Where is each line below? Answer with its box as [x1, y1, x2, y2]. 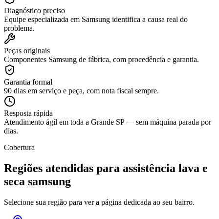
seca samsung [4, 175, 71, 188]
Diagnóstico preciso [4, 6, 65, 15]
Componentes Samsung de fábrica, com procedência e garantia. [4, 55, 199, 64]
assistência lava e [123, 161, 208, 175]
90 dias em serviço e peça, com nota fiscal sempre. [4, 86, 159, 95]
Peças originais [4, 46, 50, 55]
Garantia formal [4, 77, 52, 86]
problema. [4, 23, 35, 32]
